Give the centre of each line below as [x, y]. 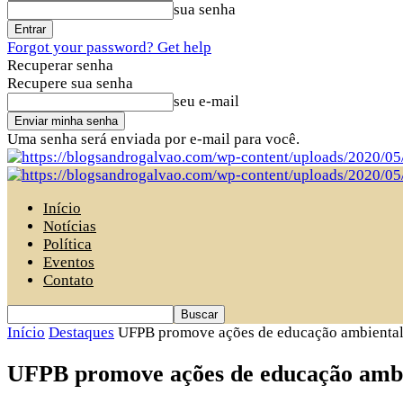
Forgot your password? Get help [109, 47]
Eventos [69, 262]
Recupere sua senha [70, 83]
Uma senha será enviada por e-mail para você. [153, 139]
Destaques [81, 332]
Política [67, 244]
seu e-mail [206, 101]
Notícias [70, 226]
